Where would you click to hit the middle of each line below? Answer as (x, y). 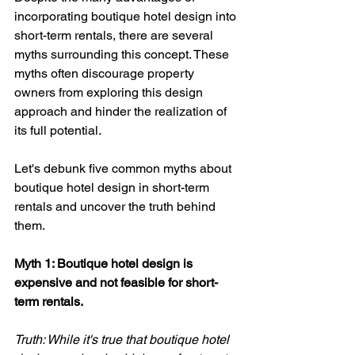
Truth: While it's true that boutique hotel (123, 339)
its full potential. (59, 130)
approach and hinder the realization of (122, 111)
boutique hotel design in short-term (113, 187)
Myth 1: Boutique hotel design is (105, 263)
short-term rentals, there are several (115, 35)
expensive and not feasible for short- (116, 282)
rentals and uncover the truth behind (116, 206)
